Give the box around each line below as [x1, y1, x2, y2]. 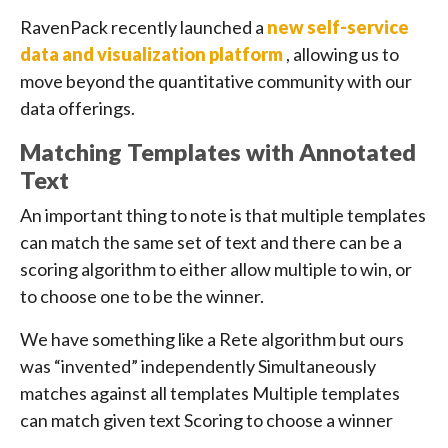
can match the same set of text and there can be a [20, 231, 402, 254]
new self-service [267, 16, 409, 39]
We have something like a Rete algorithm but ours [20, 328, 404, 351]
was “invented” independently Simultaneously [20, 355, 376, 378]
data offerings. [20, 97, 135, 120]
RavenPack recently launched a [20, 16, 267, 39]
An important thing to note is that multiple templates [20, 204, 426, 227]
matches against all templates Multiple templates [20, 382, 400, 405]
